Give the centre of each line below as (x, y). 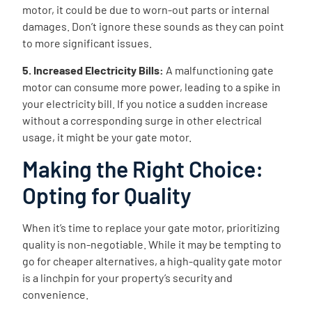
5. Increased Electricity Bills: (93, 70)
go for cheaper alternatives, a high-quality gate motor (153, 261)
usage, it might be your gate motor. (107, 136)
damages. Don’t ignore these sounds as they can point (154, 26)
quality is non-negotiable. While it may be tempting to (152, 244)
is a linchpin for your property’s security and (128, 278)
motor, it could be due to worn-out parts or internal (146, 10)
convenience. (57, 295)
